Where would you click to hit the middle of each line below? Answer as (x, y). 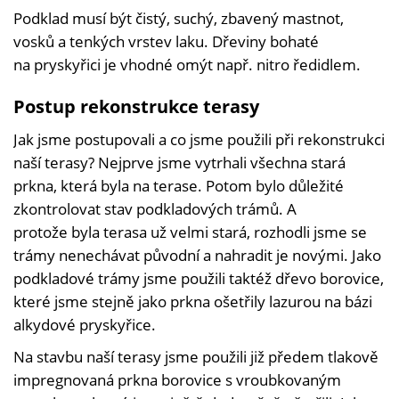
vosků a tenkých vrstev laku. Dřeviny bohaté (166, 42)
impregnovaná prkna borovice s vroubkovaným (177, 380)
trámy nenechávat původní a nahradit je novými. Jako (197, 256)
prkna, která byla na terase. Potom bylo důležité (179, 186)
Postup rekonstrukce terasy (136, 107)
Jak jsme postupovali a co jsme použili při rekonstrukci (199, 140)
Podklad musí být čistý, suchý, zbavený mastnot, (179, 19)
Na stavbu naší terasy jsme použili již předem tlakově (196, 357)
